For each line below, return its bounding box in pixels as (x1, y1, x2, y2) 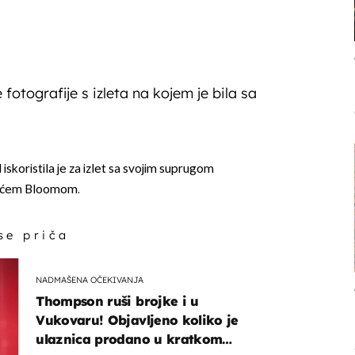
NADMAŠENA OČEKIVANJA (36, 273, 144, 285)
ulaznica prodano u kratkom (36, 331, 223, 348)
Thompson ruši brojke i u (36, 293, 199, 310)
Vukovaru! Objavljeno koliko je (36, 312, 239, 329)
